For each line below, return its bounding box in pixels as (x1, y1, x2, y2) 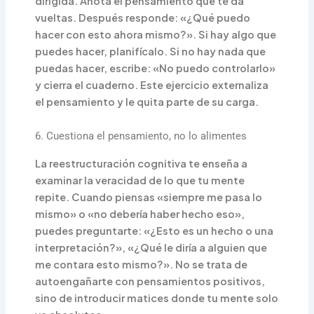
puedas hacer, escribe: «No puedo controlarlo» (35, 61, 276, 74)
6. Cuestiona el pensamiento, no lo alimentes (35, 130, 247, 143)
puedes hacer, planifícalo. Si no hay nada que (35, 44, 266, 57)
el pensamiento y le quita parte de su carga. (35, 95, 259, 108)
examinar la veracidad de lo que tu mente (35, 173, 245, 186)
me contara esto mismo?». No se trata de (35, 257, 248, 271)
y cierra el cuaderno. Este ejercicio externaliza (35, 78, 269, 91)
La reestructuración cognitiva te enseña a (35, 156, 248, 170)
